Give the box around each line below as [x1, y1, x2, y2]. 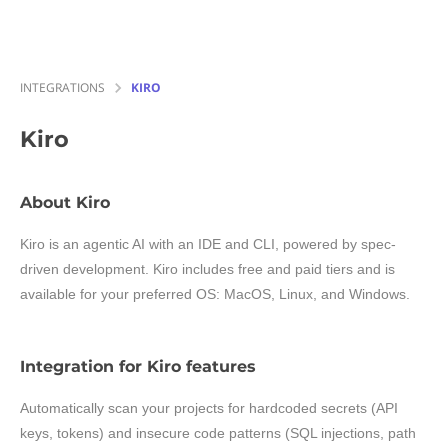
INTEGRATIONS [20, 79, 105, 96]
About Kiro [20, 193, 110, 212]
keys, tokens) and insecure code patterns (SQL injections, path [20, 425, 416, 441]
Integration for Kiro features [20, 357, 256, 376]
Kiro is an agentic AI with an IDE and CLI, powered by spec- [20, 236, 396, 252]
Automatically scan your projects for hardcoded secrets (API [20, 400, 398, 416]
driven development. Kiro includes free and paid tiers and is [20, 261, 395, 277]
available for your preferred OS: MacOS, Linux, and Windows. [20, 286, 410, 302]
